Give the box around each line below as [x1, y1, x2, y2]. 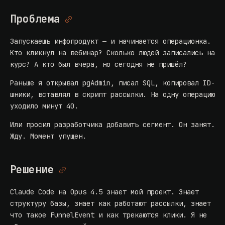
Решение [10, 163, 54, 177]
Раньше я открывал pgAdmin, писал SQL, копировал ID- [10, 78, 215, 88]
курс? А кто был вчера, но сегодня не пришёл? [10, 60, 187, 69]
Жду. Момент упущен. [10, 132, 86, 141]
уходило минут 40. [10, 101, 78, 111]
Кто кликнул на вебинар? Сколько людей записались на [10, 48, 215, 58]
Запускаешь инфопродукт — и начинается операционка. [10, 37, 211, 46]
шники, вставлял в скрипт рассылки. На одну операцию [10, 90, 215, 99]
